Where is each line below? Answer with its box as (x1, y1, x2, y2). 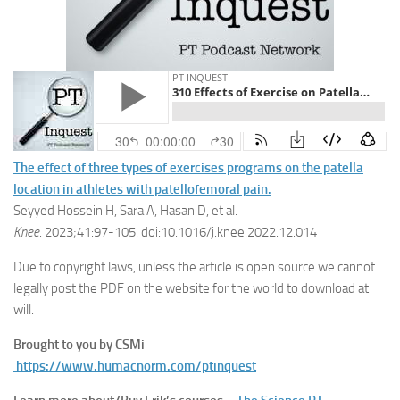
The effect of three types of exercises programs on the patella (13, 160, 363, 176)
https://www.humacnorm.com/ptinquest (16, 358, 256, 374)
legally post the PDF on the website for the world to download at (13, 280, 369, 296)
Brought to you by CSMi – (13, 337, 155, 353)
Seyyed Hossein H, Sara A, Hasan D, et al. (13, 203, 237, 219)
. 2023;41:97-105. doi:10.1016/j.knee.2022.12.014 (39, 224, 317, 240)
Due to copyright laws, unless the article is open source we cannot (13, 259, 375, 275)
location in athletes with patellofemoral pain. (13, 181, 271, 197)
